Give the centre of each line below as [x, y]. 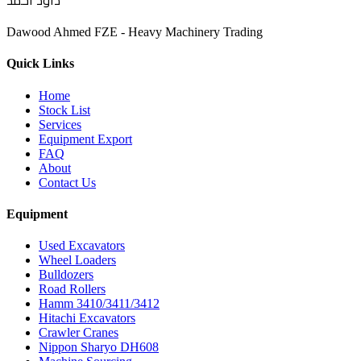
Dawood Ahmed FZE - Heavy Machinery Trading [135, 32]
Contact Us [67, 182]
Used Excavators [82, 246]
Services [60, 124]
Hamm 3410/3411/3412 [99, 304]
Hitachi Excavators [87, 318]
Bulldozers [66, 275]
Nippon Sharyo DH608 [99, 347]
